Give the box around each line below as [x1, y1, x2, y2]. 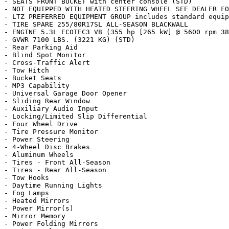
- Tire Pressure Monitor [4, 128, 98, 135]
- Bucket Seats [4, 74, 61, 82]
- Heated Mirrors [4, 197, 70, 204]
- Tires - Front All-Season [4, 158, 110, 166]
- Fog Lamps [4, 189, 49, 197]
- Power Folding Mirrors [4, 220, 98, 227]
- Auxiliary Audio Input [4, 105, 98, 112]
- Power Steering [4, 135, 70, 143]
